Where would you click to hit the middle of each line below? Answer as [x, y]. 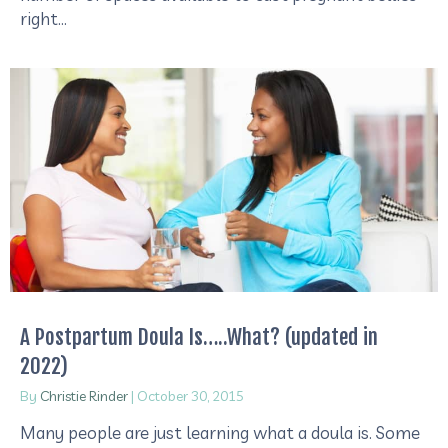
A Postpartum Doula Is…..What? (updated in [199, 337]
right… [43, 18]
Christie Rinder [84, 396]
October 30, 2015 [190, 396]
